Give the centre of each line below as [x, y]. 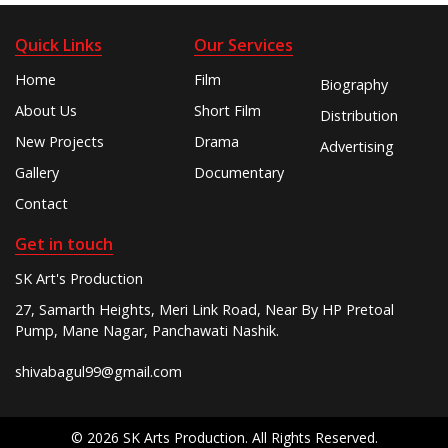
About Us [46, 111]
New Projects [59, 142]
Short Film [228, 111]
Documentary [239, 173]
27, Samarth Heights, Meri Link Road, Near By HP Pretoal [204, 310]
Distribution [359, 116]
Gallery [37, 173]
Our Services [244, 45]
